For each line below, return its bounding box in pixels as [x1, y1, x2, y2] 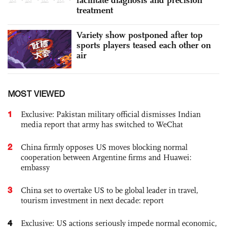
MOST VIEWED [8, 89, 65, 98]
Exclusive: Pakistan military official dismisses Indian [21, 109, 201, 119]
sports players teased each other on [77, 40, 211, 51]
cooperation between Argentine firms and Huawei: [21, 152, 192, 162]
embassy [21, 162, 50, 172]
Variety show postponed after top [77, 29, 203, 41]
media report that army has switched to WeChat [21, 119, 183, 129]
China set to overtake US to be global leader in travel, [21, 185, 198, 195]
